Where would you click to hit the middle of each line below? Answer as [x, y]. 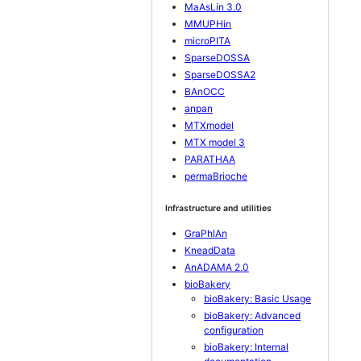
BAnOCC [205, 91]
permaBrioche [216, 176]
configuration [234, 330]
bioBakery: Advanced [252, 315]
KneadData [210, 250]
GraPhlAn [206, 233]
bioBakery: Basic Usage [257, 299]
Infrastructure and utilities [218, 208]
